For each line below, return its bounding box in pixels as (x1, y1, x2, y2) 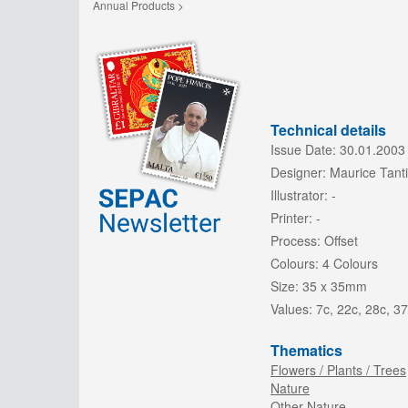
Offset (324, 231, 358, 250)
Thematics (270, 340, 342, 361)
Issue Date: (270, 140, 336, 158)
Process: (270, 231, 321, 250)
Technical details (270, 119, 386, 140)
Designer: (270, 163, 326, 181)
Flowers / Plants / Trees (270, 361, 406, 379)
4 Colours (322, 254, 378, 272)
